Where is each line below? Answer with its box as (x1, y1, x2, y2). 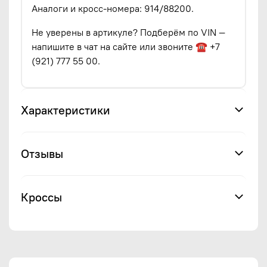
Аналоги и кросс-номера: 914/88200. (32, 2, 194, 14)
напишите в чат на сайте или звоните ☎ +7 (32, 40, 220, 52)
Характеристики (21, 102, 110, 117)
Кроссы (21, 189, 62, 204)
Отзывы (21, 145, 63, 161)
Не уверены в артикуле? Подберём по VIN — (32, 26, 225, 38)
